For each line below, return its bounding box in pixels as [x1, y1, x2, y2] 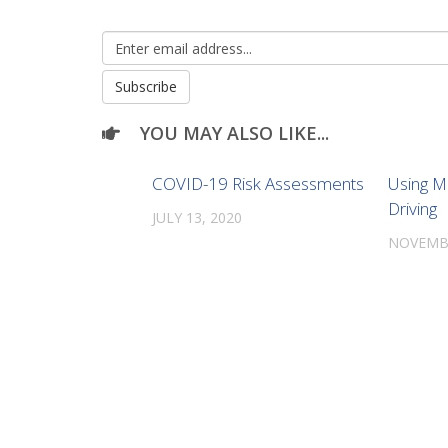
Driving [388, 197, 438, 221]
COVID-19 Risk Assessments [152, 172, 364, 196]
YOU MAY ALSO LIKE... [140, 121, 329, 146]
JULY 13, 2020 [152, 208, 242, 228]
